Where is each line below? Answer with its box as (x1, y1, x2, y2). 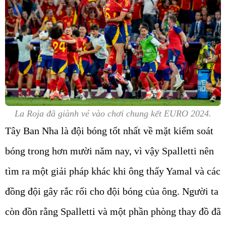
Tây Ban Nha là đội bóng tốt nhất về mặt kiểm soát (5, 125, 213, 136)
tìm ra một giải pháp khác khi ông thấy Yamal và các (5, 165, 220, 177)
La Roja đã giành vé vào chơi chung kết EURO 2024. (15, 108, 211, 119)
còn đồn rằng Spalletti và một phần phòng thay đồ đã (5, 205, 221, 217)
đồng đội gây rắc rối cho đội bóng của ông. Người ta (5, 185, 218, 197)
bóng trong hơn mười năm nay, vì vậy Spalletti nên (5, 145, 214, 156)
